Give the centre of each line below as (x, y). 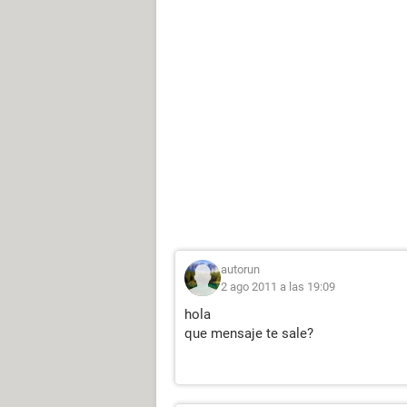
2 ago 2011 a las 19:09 (278, 287)
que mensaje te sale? (249, 333)
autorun (240, 269)
